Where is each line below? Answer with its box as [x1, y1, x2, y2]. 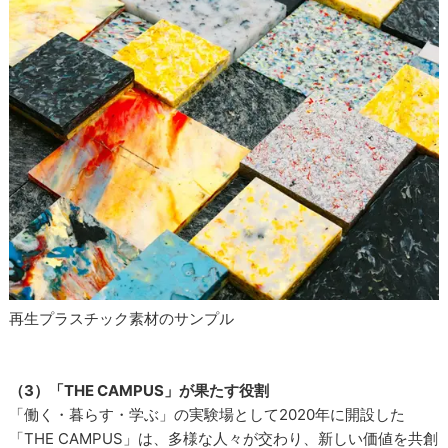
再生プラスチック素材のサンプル [9, 309, 235, 329]
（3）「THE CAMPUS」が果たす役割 [9, 381, 270, 401]
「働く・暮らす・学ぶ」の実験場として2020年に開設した [9, 405, 406, 425]
